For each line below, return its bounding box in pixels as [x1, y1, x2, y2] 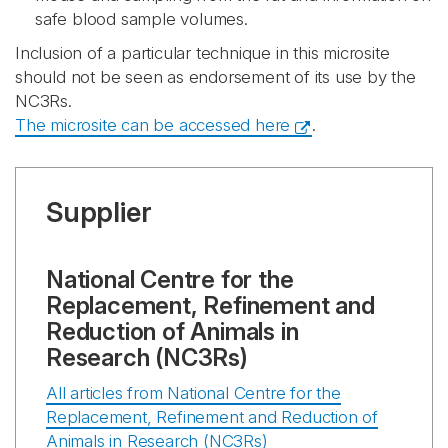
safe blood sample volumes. [35, 9, 248, 29]
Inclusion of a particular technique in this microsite [15, 43, 390, 63]
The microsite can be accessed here [15, 115, 291, 135]
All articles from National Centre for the [46, 383, 341, 403]
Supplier [46, 196, 152, 229]
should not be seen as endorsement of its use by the [15, 67, 416, 87]
